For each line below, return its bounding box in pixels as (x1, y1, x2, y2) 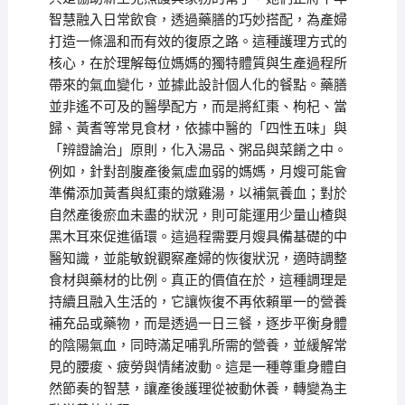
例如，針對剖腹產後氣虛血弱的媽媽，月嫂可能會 (48, 164, 347, 181)
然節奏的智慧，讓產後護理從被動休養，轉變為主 (48, 381, 347, 398)
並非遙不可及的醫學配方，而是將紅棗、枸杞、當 (48, 99, 347, 116)
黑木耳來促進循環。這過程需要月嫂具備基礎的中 (48, 229, 347, 246)
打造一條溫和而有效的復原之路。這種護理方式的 (48, 33, 347, 51)
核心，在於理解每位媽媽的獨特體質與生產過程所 (48, 55, 347, 72)
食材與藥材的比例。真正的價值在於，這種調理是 (48, 272, 347, 289)
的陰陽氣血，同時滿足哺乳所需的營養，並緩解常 (48, 337, 347, 354)
